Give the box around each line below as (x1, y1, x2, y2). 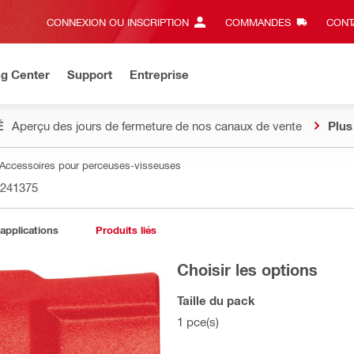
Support (67, 66, 112, 81)
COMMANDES (224, 16, 291, 28)
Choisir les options (177, 260, 318, 279)
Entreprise (130, 66, 189, 81)
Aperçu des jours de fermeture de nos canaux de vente (12, 119, 302, 133)
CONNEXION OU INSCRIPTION (47, 16, 189, 28)
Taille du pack (177, 293, 255, 307)
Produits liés (95, 224, 156, 236)
